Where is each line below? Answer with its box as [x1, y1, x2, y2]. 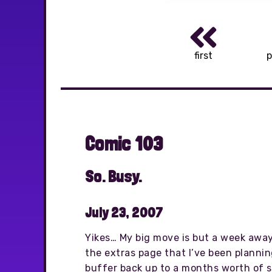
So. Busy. [85, 166, 142, 186]
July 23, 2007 [85, 204, 163, 220]
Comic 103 [85, 132, 163, 155]
